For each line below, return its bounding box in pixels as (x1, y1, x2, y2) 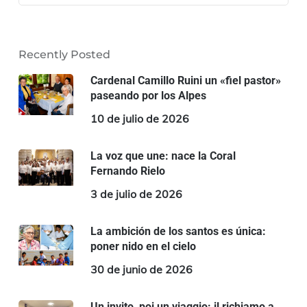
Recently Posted (18, 47, 110, 61)
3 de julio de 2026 (90, 186, 182, 201)
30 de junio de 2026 (90, 262, 193, 276)
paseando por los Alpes (90, 88, 206, 102)
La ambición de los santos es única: (90, 224, 266, 238)
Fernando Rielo (90, 164, 165, 177)
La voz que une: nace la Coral (90, 149, 236, 162)
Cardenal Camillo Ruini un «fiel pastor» (90, 73, 281, 87)
